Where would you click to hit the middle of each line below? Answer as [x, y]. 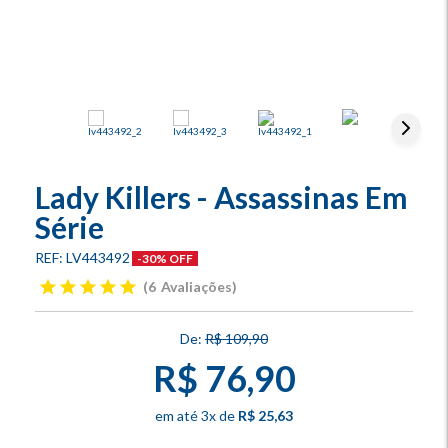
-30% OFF [165, 258]
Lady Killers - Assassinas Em [221, 197]
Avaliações [196, 286]
